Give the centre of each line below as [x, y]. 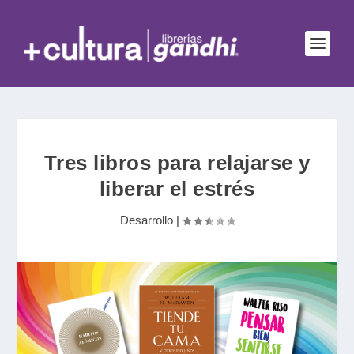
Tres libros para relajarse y [177, 163]
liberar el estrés [177, 189]
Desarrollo [146, 220]
